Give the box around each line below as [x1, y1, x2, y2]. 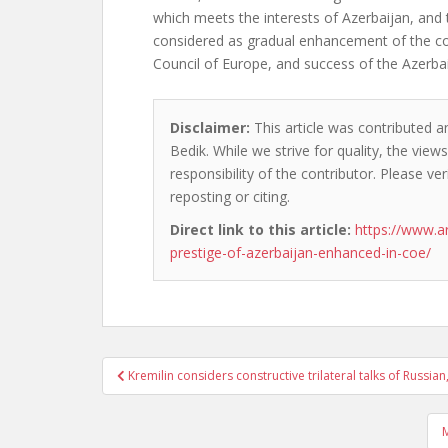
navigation [101, 379, 234, 411]
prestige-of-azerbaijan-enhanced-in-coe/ [170, 243, 431, 262]
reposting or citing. [170, 187, 290, 206]
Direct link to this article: [170, 220, 351, 239]
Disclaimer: [170, 118, 250, 137]
